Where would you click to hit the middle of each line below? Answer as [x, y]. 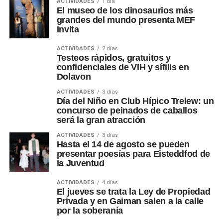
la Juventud [80, 164]
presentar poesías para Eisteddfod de [133, 154]
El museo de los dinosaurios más [125, 11]
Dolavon [74, 77]
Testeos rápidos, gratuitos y [113, 58]
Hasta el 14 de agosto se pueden [123, 145]
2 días [110, 49]
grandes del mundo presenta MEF [126, 20]
